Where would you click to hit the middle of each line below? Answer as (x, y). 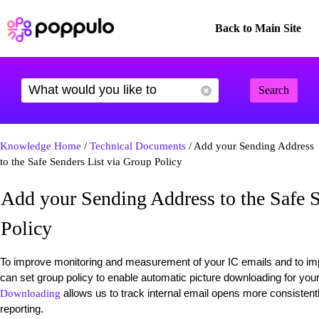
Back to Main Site (258, 28)
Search (274, 90)
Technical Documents (138, 146)
